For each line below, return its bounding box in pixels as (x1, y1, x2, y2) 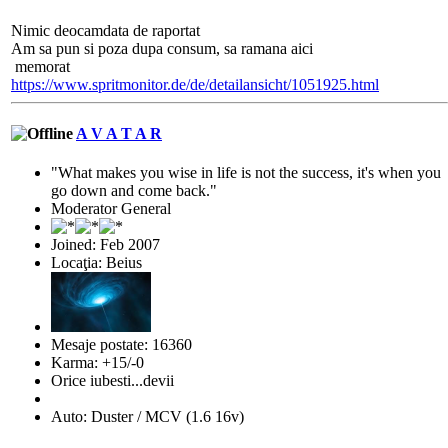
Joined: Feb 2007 (51, 236, 160, 254)
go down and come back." (51, 182, 217, 200)
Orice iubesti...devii (51, 372, 174, 390)
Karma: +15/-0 (51, 354, 144, 372)
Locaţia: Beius (51, 254, 142, 272)
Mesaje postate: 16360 (51, 336, 192, 354)
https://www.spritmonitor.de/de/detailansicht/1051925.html (11, 75, 379, 93)
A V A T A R (76, 125, 162, 143)
